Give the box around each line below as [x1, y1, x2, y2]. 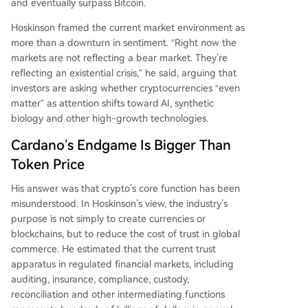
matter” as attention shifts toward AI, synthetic [11, 98, 214, 109]
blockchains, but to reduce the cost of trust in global [11, 228, 240, 239]
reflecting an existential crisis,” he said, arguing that [11, 67, 236, 78]
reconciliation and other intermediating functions [11, 289, 225, 300]
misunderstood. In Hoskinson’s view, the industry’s [11, 198, 228, 209]
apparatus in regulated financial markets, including [11, 258, 234, 269]
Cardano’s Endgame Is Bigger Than [11, 137, 231, 153]
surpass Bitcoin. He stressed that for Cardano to [22, 6, 232, 17]
